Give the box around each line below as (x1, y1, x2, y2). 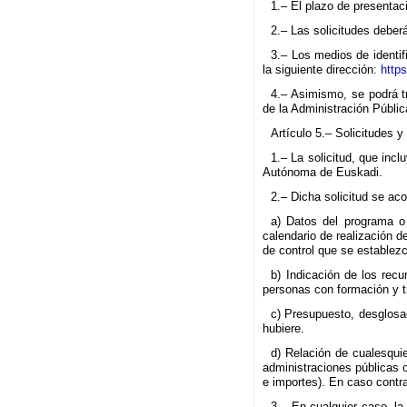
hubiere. (262, 322, 304, 336)
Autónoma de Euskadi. (262, 165, 382, 180)
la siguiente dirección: (262, 63, 381, 77)
